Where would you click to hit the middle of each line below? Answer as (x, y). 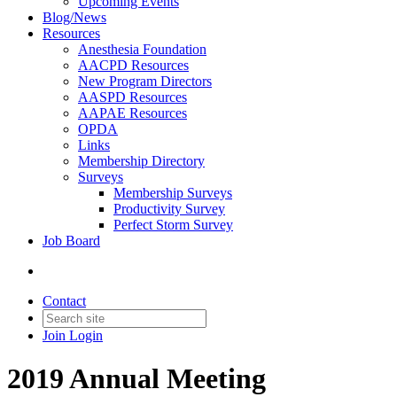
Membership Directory (141, 161)
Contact (64, 301)
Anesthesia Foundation (142, 49)
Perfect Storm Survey (173, 225)
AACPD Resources (133, 65)
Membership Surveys (173, 193)
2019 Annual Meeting (136, 379)
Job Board (71, 241)
